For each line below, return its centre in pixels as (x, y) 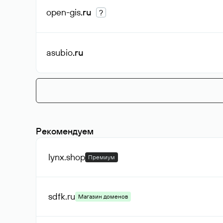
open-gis (63, 12)
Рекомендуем (65, 131)
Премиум (102, 157)
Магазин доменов (103, 196)
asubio (59, 53)
